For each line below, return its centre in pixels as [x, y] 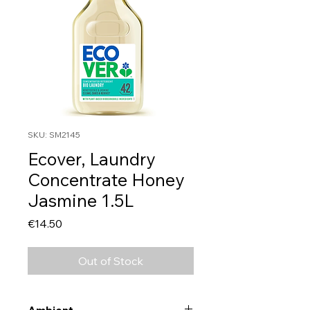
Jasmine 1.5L [81, 201]
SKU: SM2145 [54, 135]
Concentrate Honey [106, 180]
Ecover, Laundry [91, 159]
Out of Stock [111, 261]
